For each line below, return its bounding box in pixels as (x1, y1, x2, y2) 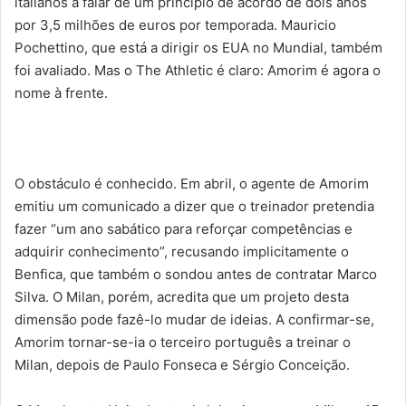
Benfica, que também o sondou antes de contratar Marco (14, 265, 377, 283)
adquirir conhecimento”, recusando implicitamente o (14, 242, 349, 260)
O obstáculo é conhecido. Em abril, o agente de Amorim (14, 174, 369, 192)
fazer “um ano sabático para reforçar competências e (14, 219, 353, 237)
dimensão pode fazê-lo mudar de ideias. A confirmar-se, (14, 310, 374, 328)
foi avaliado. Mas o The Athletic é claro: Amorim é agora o (14, 61, 381, 79)
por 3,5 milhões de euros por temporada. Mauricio (14, 15, 336, 34)
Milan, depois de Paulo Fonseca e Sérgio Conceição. (14, 355, 350, 373)
